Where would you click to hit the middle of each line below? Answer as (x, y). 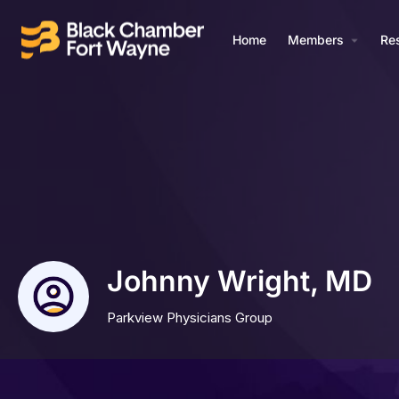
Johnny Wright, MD (240, 281)
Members (315, 39)
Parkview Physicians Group (190, 318)
